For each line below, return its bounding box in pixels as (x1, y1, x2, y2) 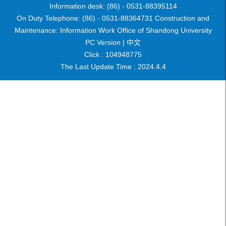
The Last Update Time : (60, 63, 138, 71)
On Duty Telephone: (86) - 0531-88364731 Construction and (17, 14, 209, 22)
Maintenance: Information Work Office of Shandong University (14, 26, 212, 34)
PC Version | (85, 38, 125, 46)
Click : (84, 50, 105, 59)
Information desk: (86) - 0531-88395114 (49, 2, 177, 10)
